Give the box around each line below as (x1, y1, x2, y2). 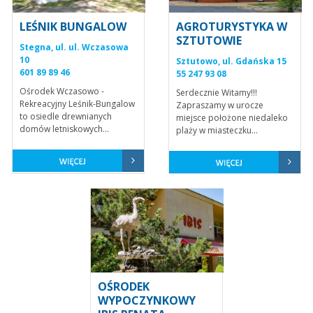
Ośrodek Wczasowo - (20, 85, 104, 97)
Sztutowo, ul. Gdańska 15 (176, 55, 286, 67)
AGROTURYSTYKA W (176, 19, 287, 34)
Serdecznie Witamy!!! (176, 87, 257, 99)
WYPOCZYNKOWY (98, 292, 196, 308)
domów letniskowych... (20, 123, 109, 135)
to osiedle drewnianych (20, 110, 112, 122)
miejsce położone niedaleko (176, 112, 288, 124)
